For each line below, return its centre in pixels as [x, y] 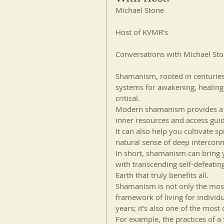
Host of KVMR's [142, 32]
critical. [128, 98]
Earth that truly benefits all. [163, 175]
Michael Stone [140, 10]
